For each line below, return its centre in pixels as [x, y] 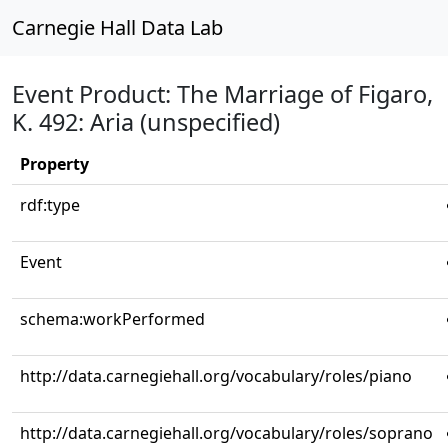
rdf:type [50, 205]
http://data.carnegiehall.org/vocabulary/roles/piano [216, 376]
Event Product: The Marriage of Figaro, [222, 94]
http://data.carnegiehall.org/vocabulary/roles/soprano [226, 433]
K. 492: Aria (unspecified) [146, 122]
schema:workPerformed [112, 319]
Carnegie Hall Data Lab [117, 27]
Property [54, 164]
